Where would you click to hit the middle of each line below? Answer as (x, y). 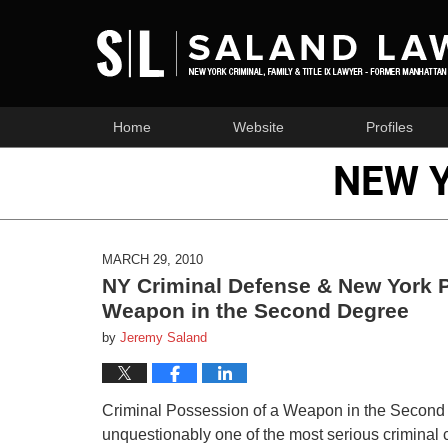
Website (258, 127)
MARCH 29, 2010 (152, 259)
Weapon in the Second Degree (255, 310)
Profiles (389, 127)
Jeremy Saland (163, 337)
